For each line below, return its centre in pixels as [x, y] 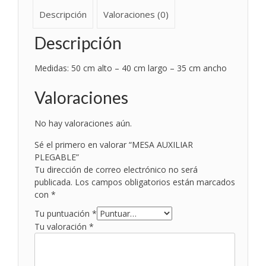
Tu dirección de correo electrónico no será [116, 169]
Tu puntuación [64, 213]
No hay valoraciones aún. [83, 123]
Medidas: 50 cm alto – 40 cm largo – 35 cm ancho [131, 68]
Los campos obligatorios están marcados [155, 182]
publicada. [54, 182]
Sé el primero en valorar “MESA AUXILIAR [114, 144]
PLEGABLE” [57, 157]
